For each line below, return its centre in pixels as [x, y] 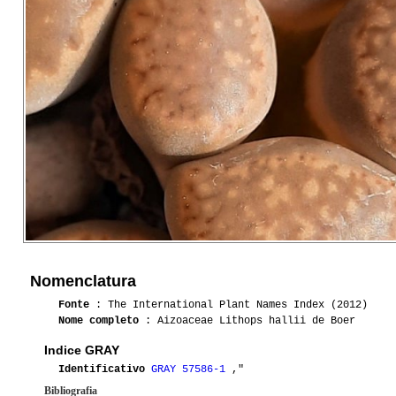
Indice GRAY [82, 350]
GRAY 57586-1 [191, 370]
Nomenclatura [83, 282]
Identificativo [102, 370]
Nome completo [99, 321]
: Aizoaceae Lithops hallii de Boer [247, 321]
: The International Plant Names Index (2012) [228, 305]
